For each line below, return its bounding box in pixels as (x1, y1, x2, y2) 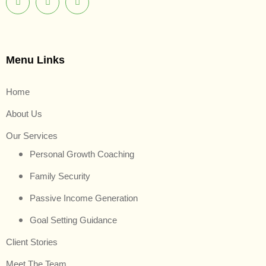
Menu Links (6, 53, 65, 66)
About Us (6, 108, 42, 119)
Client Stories (6, 236, 58, 247)
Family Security (30, 170, 90, 181)
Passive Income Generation (30, 192, 138, 203)
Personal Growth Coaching (30, 148, 134, 159)
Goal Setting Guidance (30, 214, 117, 225)
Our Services (6, 130, 58, 141)
